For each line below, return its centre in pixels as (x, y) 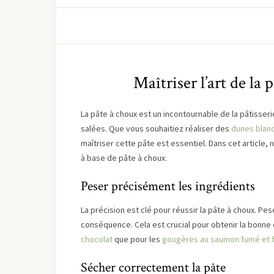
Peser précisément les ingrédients (168, 186)
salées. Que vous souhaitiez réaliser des (156, 128)
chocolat (97, 239)
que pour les (137, 239)
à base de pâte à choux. (124, 158)
